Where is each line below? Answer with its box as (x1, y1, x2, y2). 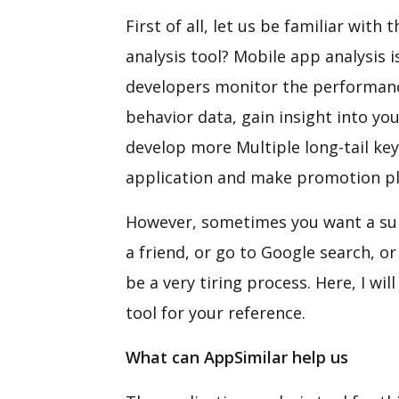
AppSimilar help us (203, 346, 348, 368)
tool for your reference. (125, 301, 305, 323)
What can (125, 346, 199, 368)
